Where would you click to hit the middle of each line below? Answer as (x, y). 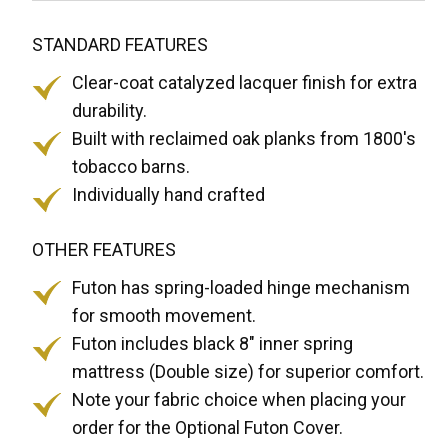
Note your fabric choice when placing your (239, 400)
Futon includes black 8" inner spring (213, 344)
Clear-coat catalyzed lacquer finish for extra (245, 83)
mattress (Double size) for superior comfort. (248, 372)
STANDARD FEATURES (120, 45)
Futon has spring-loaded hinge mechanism (241, 288)
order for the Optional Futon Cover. (208, 428)
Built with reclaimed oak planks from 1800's (244, 139)
